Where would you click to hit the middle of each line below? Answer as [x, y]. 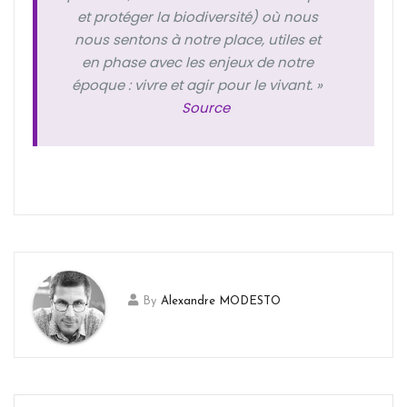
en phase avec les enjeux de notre [197, 62]
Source [206, 107]
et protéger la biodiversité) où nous [197, 16]
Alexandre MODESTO [221, 301]
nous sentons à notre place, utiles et [197, 39]
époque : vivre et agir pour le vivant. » [197, 84]
